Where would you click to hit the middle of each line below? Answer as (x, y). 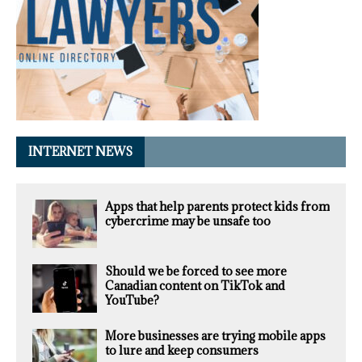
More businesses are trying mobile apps (215, 336)
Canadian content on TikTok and (195, 286)
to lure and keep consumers (182, 351)
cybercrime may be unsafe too (188, 221)
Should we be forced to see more (196, 271)
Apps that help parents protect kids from (217, 207)
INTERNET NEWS (80, 152)
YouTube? (132, 301)
